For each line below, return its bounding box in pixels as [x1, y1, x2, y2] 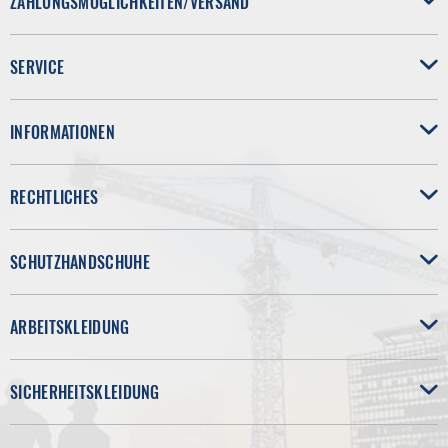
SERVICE [10, 55, 65, 80]
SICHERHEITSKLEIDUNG [10, 380, 160, 405]
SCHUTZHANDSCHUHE [10, 250, 150, 275]
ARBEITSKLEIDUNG [10, 315, 130, 340]
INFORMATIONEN [10, 120, 115, 145]
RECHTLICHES [10, 185, 99, 210]
